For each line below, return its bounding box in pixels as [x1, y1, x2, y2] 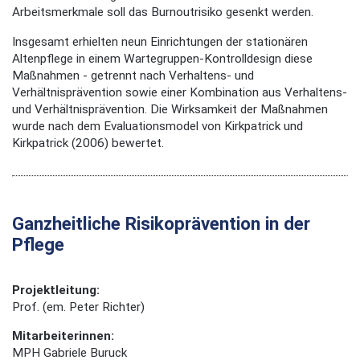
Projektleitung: [12, 282, 100, 297]
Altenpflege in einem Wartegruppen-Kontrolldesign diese [12, 51, 313, 66]
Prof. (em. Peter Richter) [12, 299, 145, 314]
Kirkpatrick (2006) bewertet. [12, 135, 164, 150]
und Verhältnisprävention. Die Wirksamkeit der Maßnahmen [12, 101, 328, 117]
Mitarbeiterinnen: [12, 329, 114, 344]
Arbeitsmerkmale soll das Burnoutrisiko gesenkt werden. [12, 5, 313, 20]
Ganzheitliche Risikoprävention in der [12, 212, 310, 234]
